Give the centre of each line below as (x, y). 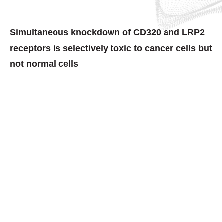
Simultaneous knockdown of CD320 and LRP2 (107, 32)
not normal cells (44, 64)
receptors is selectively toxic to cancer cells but (111, 48)
